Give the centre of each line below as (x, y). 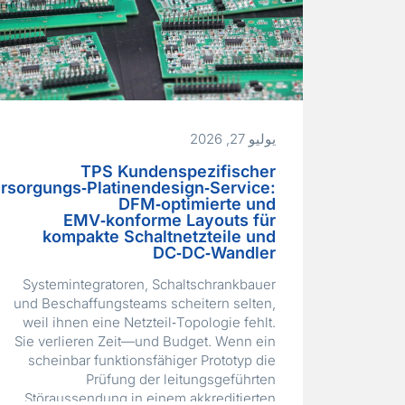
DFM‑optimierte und (197, 204)
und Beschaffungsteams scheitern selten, (144, 304)
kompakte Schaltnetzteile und (159, 237)
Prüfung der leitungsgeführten (180, 380)
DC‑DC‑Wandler (214, 253)
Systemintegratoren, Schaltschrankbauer (149, 285)
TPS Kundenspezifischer (178, 172)
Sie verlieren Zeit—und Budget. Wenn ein (145, 342)
